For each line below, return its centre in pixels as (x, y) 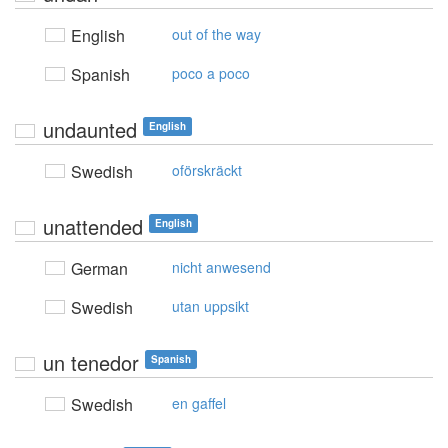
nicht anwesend (221, 267)
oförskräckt (207, 170)
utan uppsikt (210, 306)
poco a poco (211, 73)
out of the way (216, 34)
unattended (93, 226)
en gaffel (199, 403)
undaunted (90, 129)
